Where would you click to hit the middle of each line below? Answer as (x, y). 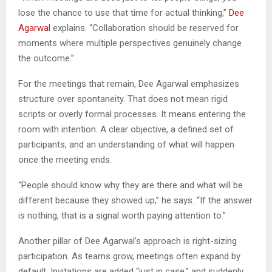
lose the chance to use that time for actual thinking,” (124, 12)
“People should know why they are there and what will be (131, 185)
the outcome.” (46, 58)
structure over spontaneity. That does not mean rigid (123, 99)
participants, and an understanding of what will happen (126, 144)
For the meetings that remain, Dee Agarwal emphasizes (129, 83)
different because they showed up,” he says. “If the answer (135, 200)
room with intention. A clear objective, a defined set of (126, 129)
